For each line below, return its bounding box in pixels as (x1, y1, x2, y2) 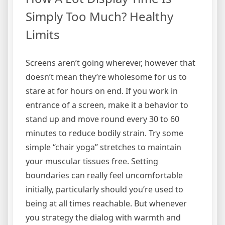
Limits (26, 26, 60, 43)
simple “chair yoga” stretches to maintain (26, 142, 181, 153)
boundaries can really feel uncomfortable (26, 170, 183, 181)
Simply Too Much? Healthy (26, 8, 173, 25)
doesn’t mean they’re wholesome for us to (26, 71, 187, 83)
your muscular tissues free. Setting (26, 156, 158, 167)
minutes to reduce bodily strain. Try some (26, 128, 183, 139)
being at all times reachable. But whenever (26, 198, 187, 209)
